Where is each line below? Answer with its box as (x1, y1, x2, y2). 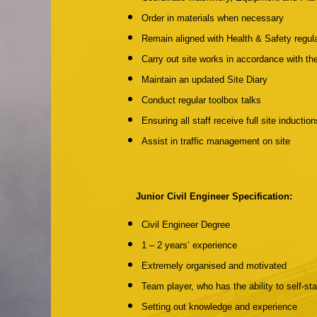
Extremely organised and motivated (142, 260, 287, 271)
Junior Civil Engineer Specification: (136, 191, 292, 202)
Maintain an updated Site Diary (142, 74, 267, 85)
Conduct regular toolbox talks (142, 95, 261, 105)
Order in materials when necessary (142, 13, 284, 23)
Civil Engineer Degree (142, 219, 230, 230)
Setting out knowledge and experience (142, 301, 297, 312)
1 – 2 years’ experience (142, 240, 237, 250)
